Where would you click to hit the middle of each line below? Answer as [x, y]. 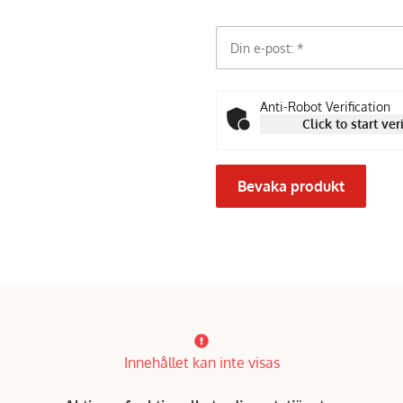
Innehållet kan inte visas [201, 362]
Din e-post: [264, 48]
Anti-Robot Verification [325, 106]
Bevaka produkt [291, 186]
